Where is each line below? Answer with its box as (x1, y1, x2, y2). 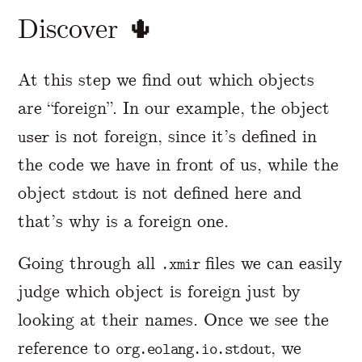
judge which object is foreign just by (18, 280, 301, 302)
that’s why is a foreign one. (18, 210, 229, 233)
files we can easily (200, 251, 343, 274)
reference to (18, 336, 116, 359)
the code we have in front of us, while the (18, 154, 339, 176)
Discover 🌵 (18, 13, 155, 45)
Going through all (18, 251, 162, 274)
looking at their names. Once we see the (18, 308, 330, 330)
